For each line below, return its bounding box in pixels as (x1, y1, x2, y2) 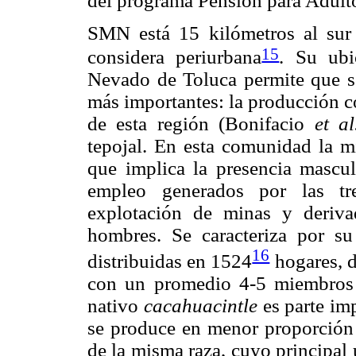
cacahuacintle (143, 294, 257, 316)
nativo (87, 294, 144, 316)
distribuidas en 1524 (87, 250, 253, 272)
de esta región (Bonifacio (87, 112, 315, 134)
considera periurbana (87, 45, 262, 68)
